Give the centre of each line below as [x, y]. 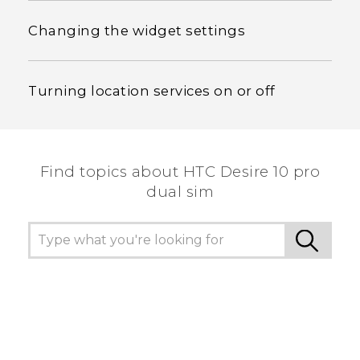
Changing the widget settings [137, 31]
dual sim [180, 192]
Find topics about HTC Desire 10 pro [180, 172]
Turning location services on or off [152, 91]
